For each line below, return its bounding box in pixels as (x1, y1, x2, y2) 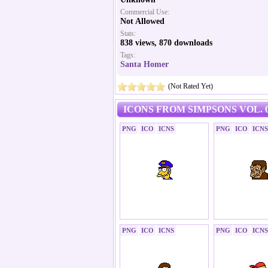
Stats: (120, 29, 136, 38)
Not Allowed (120, 17, 165, 26)
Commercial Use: (120, 8, 169, 16)
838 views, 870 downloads (120, 38, 212, 47)
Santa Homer (120, 60, 169, 69)
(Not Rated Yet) (168, 82, 213, 90)
